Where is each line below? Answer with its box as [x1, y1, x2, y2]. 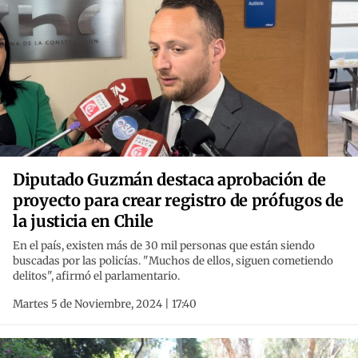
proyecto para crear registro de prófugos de [13, 190, 344, 211]
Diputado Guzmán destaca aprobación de [13, 169, 326, 190]
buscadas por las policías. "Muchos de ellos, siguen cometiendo [13, 254, 333, 268]
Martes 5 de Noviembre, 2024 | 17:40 [13, 297, 197, 312]
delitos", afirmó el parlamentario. [13, 269, 180, 284]
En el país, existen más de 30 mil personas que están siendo [13, 239, 315, 253]
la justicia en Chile [13, 211, 154, 232]
